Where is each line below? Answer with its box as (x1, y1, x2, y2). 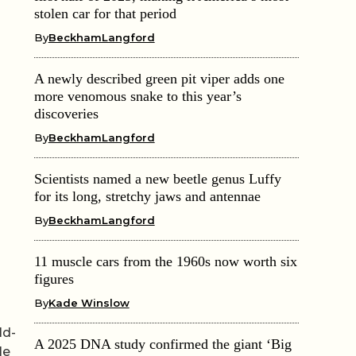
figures (33, 270, 74, 287)
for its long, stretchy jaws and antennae (33, 188, 261, 204)
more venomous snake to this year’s (33, 87, 242, 104)
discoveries (33, 105, 99, 122)
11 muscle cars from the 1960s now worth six (33, 253, 297, 269)
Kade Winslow (48, 296, 130, 309)
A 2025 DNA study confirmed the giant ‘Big (33, 335, 292, 352)
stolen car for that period (33, 5, 176, 21)
